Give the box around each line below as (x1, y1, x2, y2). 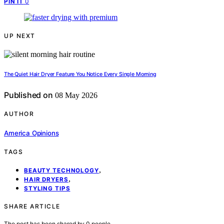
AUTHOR (4, 110, 34, 118)
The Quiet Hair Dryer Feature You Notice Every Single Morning (4, 71, 156, 78)
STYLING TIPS (24, 184, 70, 192)
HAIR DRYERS (24, 175, 68, 183)
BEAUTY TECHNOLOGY (24, 166, 99, 174)
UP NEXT (4, 32, 35, 40)
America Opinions (4, 128, 59, 137)
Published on (4, 90, 53, 100)
